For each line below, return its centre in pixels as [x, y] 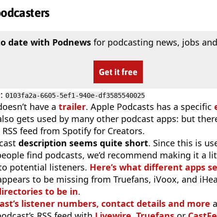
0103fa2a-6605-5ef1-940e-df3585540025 [75, 95]
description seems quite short [83, 143]
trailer [72, 106]
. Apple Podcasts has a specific [150, 106]
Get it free [118, 72]
